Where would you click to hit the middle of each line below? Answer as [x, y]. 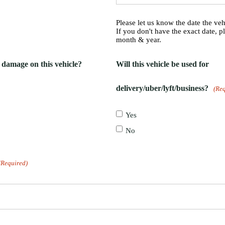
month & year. [139, 40]
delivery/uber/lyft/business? [162, 88]
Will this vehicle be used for [163, 64]
